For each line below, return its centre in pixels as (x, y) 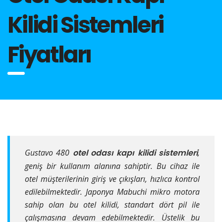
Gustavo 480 (49, 153)
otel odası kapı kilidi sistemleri (135, 153)
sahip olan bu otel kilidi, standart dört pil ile (112, 205)
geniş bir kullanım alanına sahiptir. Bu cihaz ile (112, 166)
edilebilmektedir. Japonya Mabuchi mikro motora (112, 192)
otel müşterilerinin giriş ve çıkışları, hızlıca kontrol (112, 179)
